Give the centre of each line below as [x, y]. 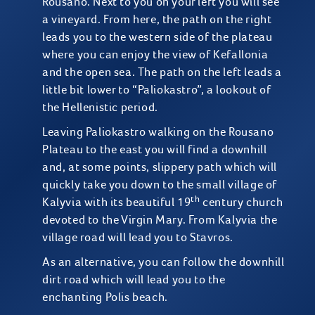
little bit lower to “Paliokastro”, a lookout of [157, 89]
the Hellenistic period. [100, 107]
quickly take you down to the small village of [160, 184]
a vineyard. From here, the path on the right [157, 19]
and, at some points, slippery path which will [160, 167]
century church [242, 202]
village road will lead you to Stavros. [138, 237]
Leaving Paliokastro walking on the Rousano [158, 131]
